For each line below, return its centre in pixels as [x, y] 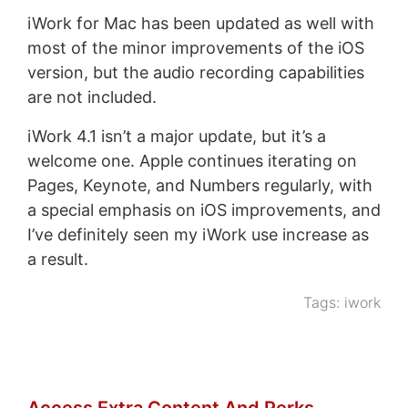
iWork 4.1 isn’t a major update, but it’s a [176, 137]
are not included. [92, 97]
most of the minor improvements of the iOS [195, 48]
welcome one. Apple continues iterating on [192, 161]
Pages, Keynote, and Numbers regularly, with [199, 186]
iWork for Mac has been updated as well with [200, 24]
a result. [57, 260]
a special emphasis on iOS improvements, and [204, 210]
